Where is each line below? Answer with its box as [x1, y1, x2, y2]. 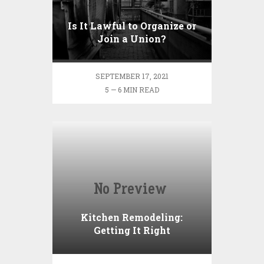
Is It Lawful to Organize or [67, 19, 196, 32]
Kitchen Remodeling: [81, 211, 183, 224]
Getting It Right [93, 224, 170, 237]
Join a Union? [97, 32, 167, 45]
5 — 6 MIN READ [104, 85, 159, 95]
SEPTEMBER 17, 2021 [95, 71, 169, 81]
